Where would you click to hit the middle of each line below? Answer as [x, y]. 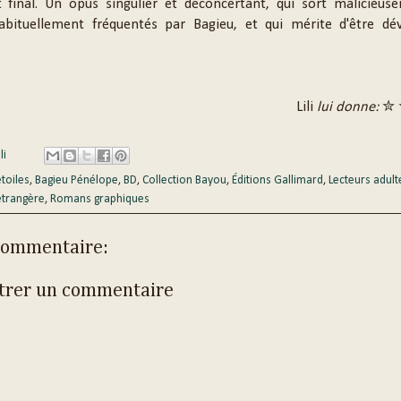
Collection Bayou [184, 180]
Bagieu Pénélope [76, 180]
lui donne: [349, 107]
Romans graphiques [99, 199]
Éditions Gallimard [277, 180]
